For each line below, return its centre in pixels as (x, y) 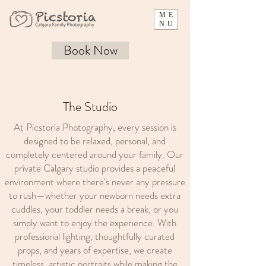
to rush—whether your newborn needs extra (95, 195)
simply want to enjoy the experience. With (95, 223)
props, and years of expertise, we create (95, 250)
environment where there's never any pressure (95, 182)
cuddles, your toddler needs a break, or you (95, 209)
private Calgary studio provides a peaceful (95, 168)
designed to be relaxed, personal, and (95, 141)
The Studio (90, 107)
